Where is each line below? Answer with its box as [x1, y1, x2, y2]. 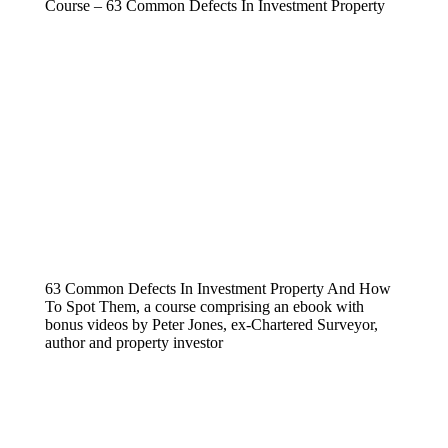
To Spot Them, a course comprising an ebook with [45, 297, 364, 315]
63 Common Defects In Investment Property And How [45, 279, 391, 297]
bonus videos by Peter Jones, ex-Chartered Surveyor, [45, 315, 378, 333]
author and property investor [45, 333, 223, 351]
